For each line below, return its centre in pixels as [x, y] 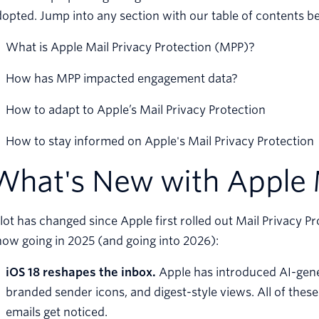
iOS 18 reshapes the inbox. [81, 273]
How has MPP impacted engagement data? [122, 79]
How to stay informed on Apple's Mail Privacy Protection [160, 142]
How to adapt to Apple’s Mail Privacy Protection [136, 110]
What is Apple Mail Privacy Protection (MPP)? [130, 48]
